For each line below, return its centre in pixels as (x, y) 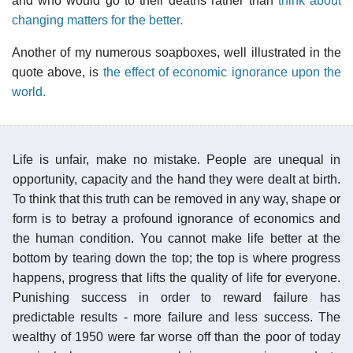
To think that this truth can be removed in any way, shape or (176, 199)
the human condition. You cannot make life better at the (176, 238)
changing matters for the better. (97, 20)
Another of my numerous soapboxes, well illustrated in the (176, 52)
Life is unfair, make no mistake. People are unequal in (176, 159)
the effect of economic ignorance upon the (222, 72)
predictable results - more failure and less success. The (176, 317)
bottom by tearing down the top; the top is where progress (176, 258)
